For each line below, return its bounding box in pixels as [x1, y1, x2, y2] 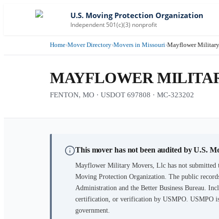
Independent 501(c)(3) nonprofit [70, 20, 157, 29]
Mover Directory [67, 41, 111, 48]
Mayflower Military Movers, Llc [75, 162, 166, 169]
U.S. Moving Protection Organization [70, 10, 203, 20]
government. [75, 207, 110, 214]
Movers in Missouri [113, 41, 165, 48]
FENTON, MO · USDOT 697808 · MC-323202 [50, 91, 194, 99]
